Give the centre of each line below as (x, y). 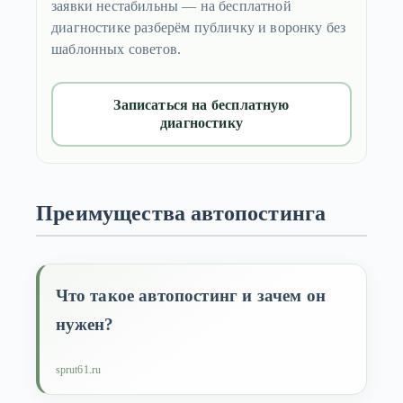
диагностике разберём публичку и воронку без (199, 28)
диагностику (201, 123)
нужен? (85, 324)
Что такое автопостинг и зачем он (191, 295)
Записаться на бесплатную (201, 105)
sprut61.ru (78, 369)
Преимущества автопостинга (181, 214)
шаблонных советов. (116, 49)
